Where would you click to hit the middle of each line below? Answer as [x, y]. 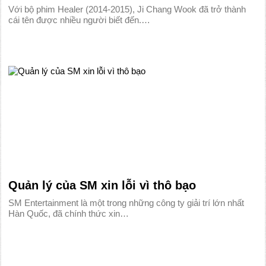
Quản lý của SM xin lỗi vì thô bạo [102, 185]
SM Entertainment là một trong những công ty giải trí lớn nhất [126, 203]
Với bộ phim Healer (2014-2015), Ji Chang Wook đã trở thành [127, 9]
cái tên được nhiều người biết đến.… [80, 20]
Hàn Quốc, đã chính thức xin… [69, 213]
